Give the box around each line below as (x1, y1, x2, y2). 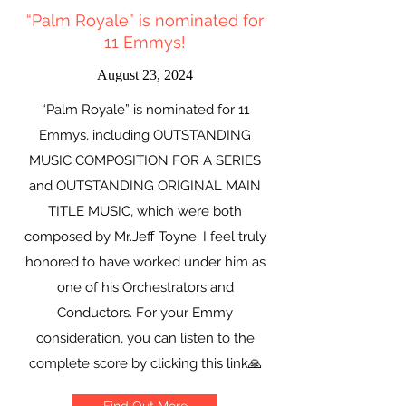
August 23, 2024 (97, 67, 193, 82)
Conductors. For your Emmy (57, 304, 233, 321)
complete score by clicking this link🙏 (28, 355, 262, 372)
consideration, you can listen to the (35, 330, 255, 346)
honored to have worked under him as (24, 254, 266, 270)
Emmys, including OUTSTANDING (39, 127, 251, 143)
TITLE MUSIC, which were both (48, 203, 242, 219)
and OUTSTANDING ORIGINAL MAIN (29, 178, 261, 194)
